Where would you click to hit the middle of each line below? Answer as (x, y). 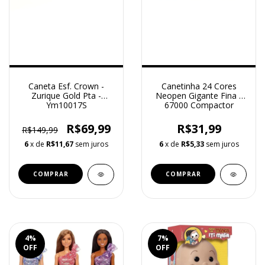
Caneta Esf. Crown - (66, 86)
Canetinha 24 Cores (199, 86)
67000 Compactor (199, 105)
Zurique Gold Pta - (66, 95)
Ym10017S (66, 105)
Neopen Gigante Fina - (199, 95)
